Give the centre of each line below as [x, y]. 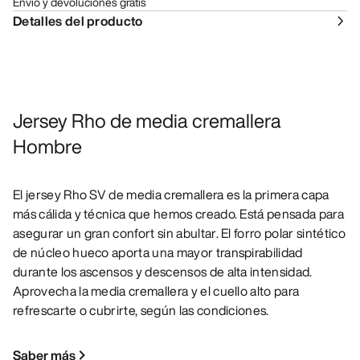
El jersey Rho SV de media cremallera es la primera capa [171, 195]
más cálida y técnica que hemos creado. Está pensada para [178, 214]
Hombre [47, 147]
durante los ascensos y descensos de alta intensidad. [163, 272]
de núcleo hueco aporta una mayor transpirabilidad [158, 253]
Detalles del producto [78, 21]
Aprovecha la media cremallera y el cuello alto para [156, 291]
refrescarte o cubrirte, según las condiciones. [141, 311]
